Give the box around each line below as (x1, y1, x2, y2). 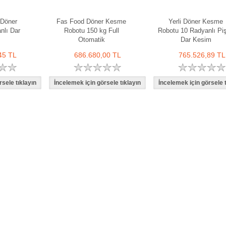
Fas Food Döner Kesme (56, 18, 126, 25)
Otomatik (78, 36, 105, 43)
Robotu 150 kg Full (64, 27, 119, 34)
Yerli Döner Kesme (168, 18, 223, 25)
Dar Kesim (180, 36, 211, 43)
